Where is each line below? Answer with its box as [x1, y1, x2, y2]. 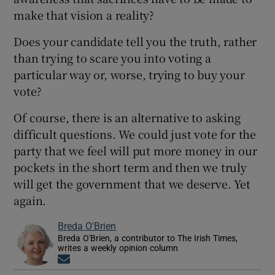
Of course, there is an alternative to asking [14, 109, 241, 125]
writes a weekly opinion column [58, 243, 179, 252]
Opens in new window [70, 254, 159, 265]
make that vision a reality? [14, 6, 155, 23]
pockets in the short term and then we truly [14, 158, 247, 175]
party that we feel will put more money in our [14, 142, 257, 158]
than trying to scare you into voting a [14, 49, 211, 66]
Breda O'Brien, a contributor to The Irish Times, [58, 233, 238, 242]
